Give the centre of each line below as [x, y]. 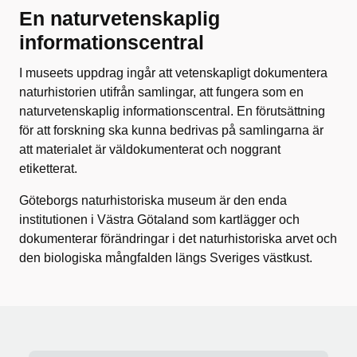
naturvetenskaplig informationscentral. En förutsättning [172, 111]
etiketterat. [48, 168]
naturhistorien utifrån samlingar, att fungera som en [161, 92]
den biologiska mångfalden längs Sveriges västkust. [166, 257]
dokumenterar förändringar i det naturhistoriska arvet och [178, 238]
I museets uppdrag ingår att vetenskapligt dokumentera [173, 73]
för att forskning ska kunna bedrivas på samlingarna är [171, 130]
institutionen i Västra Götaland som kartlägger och [159, 219]
